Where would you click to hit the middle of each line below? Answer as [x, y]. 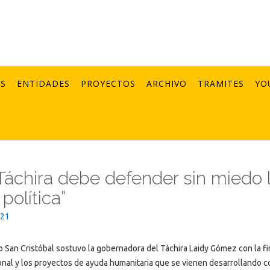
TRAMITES [221, 83]
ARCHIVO [167, 83]
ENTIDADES [43, 83]
